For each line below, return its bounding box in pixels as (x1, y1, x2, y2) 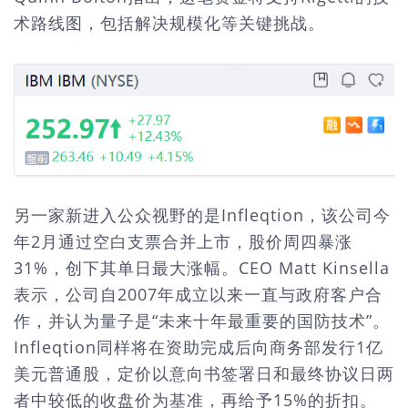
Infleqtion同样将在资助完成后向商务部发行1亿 (14, 335, 383, 358)
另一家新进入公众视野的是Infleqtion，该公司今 (14, 203, 391, 226)
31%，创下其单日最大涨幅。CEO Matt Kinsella (14, 256, 390, 279)
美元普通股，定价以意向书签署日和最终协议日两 (14, 362, 394, 384)
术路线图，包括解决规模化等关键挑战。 (14, 12, 325, 35)
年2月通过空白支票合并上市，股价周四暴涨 (14, 229, 352, 252)
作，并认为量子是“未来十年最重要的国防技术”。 (14, 309, 390, 331)
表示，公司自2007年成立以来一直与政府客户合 (14, 282, 382, 305)
